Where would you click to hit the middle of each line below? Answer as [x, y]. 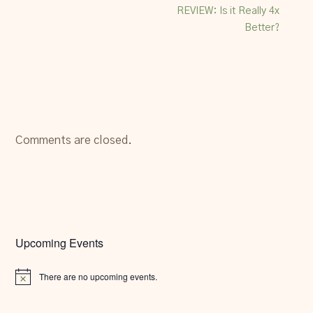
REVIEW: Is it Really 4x [228, 10]
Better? [262, 27]
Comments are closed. [74, 141]
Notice [27, 281]
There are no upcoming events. [99, 276]
